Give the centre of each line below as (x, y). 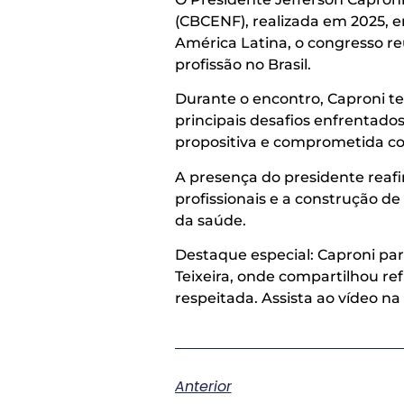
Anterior (203, 387)
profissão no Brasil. (243, 64)
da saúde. (210, 220)
